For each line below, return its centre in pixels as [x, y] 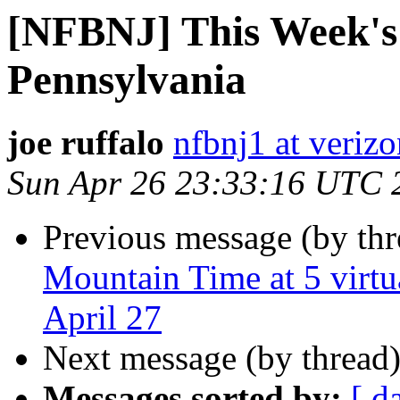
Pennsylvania [127, 79]
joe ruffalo [86, 143]
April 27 [102, 318]
